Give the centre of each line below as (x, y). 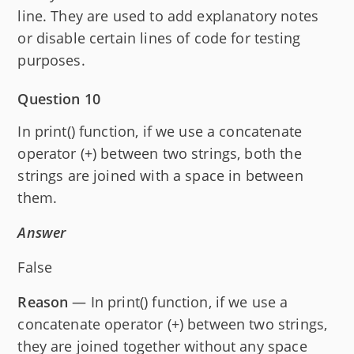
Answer (42, 232)
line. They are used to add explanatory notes (168, 15)
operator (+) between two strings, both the (160, 153)
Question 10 (59, 98)
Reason (43, 301)
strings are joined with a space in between (160, 175)
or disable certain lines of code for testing (159, 38)
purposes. (51, 60)
